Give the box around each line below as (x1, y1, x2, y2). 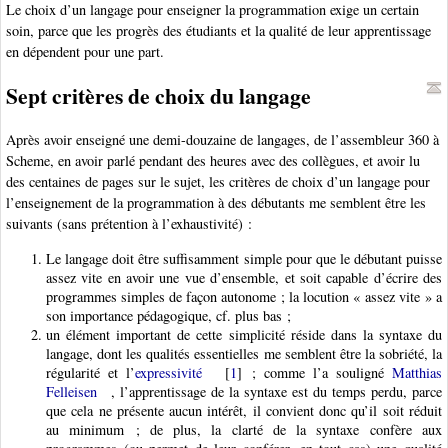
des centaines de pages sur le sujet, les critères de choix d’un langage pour (6, 172, 430, 192)
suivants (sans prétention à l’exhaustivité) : (6, 214, 252, 234)
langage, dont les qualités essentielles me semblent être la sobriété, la (46, 343, 442, 363)
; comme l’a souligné (242, 362, 392, 382)
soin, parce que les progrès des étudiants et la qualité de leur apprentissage (6, 21, 431, 41)
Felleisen (46, 381, 97, 401)
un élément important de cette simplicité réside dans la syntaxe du (46, 324, 442, 344)
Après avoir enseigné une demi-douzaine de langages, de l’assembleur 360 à (6, 130, 439, 150)
